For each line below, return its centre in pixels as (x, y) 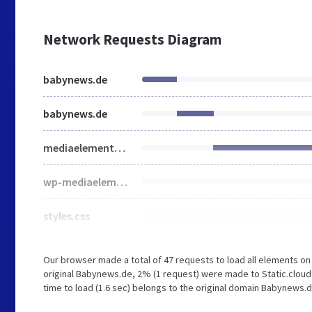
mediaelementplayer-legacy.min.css (120, 148)
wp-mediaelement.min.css (122, 182)
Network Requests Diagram (132, 39)
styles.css (67, 216)
